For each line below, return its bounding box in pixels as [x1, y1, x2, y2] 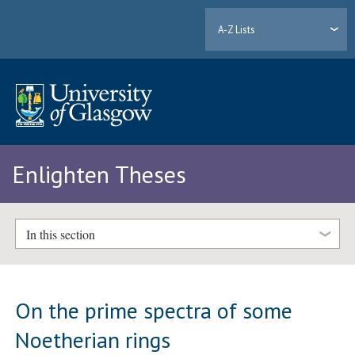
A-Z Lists [218, 22, 256, 36]
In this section [25, 225, 95, 242]
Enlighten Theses [12, 158, 186, 190]
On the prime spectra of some [15, 295, 293, 325]
